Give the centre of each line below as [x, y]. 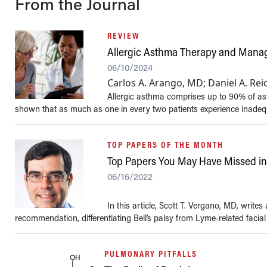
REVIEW [124, 35]
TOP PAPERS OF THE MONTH [166, 145]
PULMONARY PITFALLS [151, 254]
